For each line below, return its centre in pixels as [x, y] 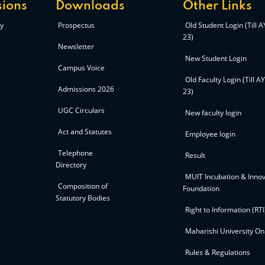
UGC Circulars [81, 110]
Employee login [210, 134]
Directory [71, 165]
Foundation [201, 188]
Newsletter [76, 46]
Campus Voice [81, 68]
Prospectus [76, 25]
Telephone [75, 153]
